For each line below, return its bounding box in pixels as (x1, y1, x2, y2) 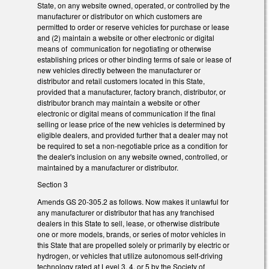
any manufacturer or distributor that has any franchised (37, 207, 214, 218)
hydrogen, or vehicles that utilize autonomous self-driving (37, 250, 223, 261)
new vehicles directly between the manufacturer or (37, 64, 201, 75)
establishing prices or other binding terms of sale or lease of (37, 53, 231, 64)
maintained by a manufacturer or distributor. (37, 162, 178, 172)
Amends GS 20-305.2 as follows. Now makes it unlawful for (37, 196, 229, 207)
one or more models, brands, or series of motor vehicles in (37, 229, 226, 240)
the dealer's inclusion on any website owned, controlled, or (37, 151, 228, 162)
